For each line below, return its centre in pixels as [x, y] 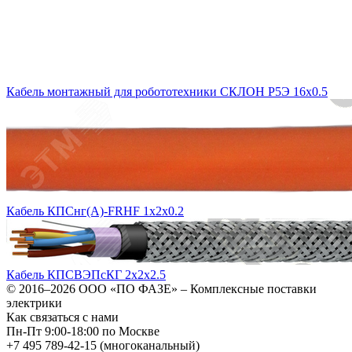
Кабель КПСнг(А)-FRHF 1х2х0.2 [95, 211]
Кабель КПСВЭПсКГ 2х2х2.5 [86, 274]
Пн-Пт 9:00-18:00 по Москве [83, 331]
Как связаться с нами [62, 317]
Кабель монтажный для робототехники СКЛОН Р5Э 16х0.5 [167, 91]
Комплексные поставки [253, 288]
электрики [34, 302]
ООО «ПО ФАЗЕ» [128, 288]
